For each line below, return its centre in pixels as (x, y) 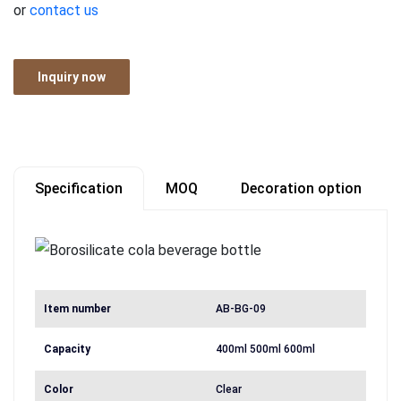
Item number (77, 309)
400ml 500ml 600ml (266, 349)
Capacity (67, 349)
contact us (64, 10)
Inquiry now (72, 77)
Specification (79, 188)
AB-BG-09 (241, 309)
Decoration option (301, 188)
